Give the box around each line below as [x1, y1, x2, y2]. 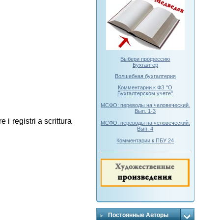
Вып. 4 [137, 125, 154, 132]
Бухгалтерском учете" [117, 90, 173, 96]
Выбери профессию [120, 56, 170, 62]
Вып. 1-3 [135, 108, 156, 114]
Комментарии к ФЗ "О [118, 84, 173, 90]
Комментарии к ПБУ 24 [116, 137, 174, 143]
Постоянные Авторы [108, 212, 168, 219]
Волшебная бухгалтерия [114, 73, 176, 79]
